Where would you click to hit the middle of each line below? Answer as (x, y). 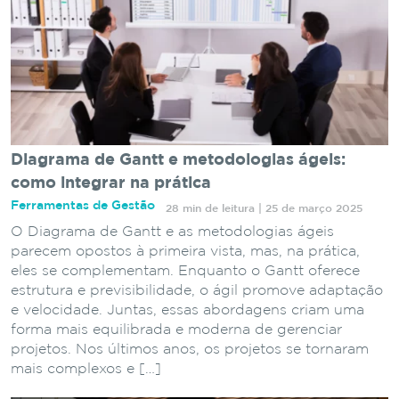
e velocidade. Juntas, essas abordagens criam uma (187, 311)
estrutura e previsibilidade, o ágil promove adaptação (197, 291)
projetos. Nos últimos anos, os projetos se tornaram (190, 350)
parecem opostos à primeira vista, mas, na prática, (185, 252)
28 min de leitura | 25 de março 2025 (264, 208)
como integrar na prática (111, 184)
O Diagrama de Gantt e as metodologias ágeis (172, 232)
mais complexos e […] (86, 370)
